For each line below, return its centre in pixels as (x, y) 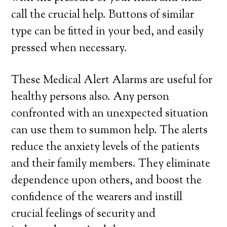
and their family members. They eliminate (111, 164)
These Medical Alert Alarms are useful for (112, 81)
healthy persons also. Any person (90, 97)
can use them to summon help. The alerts (110, 131)
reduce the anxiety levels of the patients (106, 147)
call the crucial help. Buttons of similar (103, 15)
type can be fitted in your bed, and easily (108, 32)
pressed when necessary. (69, 49)
